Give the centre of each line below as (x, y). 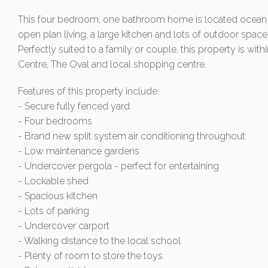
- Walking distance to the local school (99, 240)
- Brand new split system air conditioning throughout (132, 136)
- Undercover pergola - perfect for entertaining (118, 166)
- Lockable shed (53, 181)
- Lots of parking (54, 211)
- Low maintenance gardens (79, 151)
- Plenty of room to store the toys (90, 255)
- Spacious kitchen (58, 196)
